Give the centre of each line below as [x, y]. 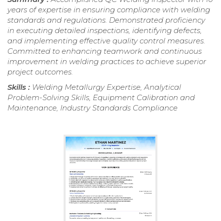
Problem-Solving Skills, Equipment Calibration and [101, 98]
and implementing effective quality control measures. [106, 41]
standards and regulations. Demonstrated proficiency [106, 20]
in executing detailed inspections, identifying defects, [105, 31]
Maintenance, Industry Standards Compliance [92, 108]
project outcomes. [40, 72]
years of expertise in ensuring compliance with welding [109, 10]
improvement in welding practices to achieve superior [107, 62]
